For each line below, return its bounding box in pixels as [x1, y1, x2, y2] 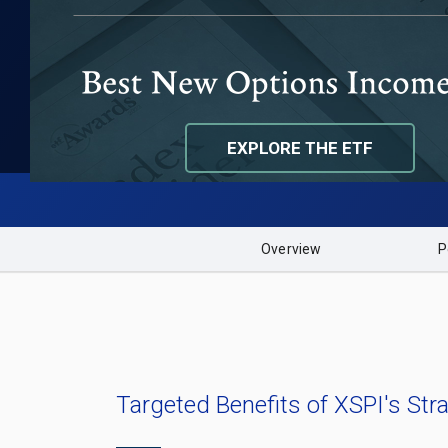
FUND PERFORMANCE [202, 7, 366, 26]
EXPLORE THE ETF [227, 137, 373, 158]
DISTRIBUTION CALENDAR [202, 61, 399, 80]
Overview [261, 241, 322, 257]
